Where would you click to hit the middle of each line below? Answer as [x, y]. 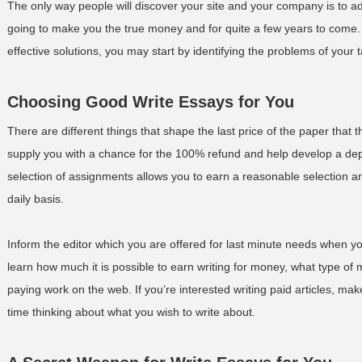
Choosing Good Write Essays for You [151, 102]
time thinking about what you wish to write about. [131, 312]
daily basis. [36, 199]
